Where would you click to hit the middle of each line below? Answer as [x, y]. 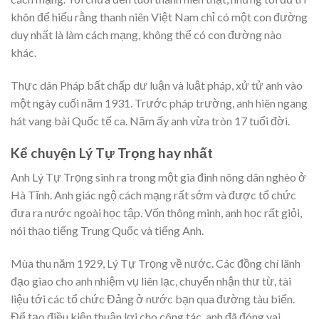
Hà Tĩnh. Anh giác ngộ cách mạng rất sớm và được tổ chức [153, 195]
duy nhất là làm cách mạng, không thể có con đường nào [146, 35]
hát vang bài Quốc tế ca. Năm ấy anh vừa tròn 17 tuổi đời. [150, 121]
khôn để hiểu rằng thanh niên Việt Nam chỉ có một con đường [159, 17]
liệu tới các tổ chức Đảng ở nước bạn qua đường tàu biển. [153, 299]
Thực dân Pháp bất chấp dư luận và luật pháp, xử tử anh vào [157, 85]
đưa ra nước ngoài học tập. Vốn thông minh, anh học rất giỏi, [156, 213]
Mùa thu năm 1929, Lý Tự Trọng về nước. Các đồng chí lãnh [156, 263]
